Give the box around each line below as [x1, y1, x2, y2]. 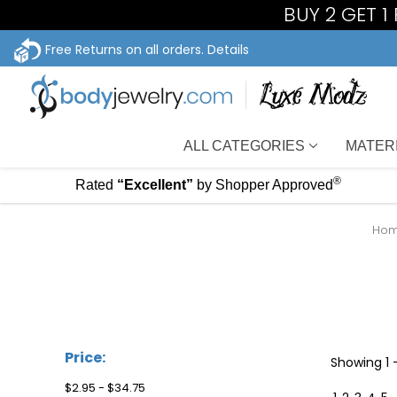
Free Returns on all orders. [42, 40, 207, 58]
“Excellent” [116, 177, 193, 192]
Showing [330, 354, 385, 371]
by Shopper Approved [196, 177, 333, 192]
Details [207, 40, 249, 58]
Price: [65, 347, 106, 368]
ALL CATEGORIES [183, 137, 306, 153]
